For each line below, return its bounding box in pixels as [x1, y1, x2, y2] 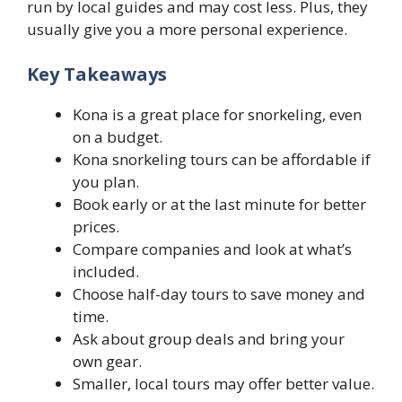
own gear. [73, 350, 142, 371]
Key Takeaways [27, 61, 167, 86]
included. [73, 260, 139, 282]
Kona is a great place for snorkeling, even [73, 103, 362, 125]
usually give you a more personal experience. [27, 19, 347, 40]
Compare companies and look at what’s [73, 238, 352, 259]
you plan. [73, 170, 139, 192]
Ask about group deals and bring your [73, 328, 345, 349]
